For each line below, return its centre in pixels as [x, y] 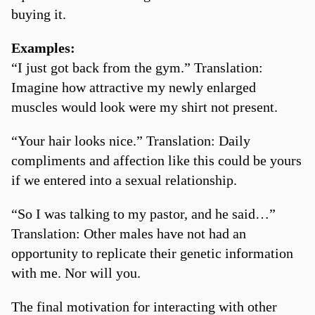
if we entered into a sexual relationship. [124, 180]
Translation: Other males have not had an [128, 233]
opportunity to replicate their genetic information [152, 253]
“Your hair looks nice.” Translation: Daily [130, 140]
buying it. [38, 14]
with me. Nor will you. [76, 272]
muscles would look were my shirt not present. [144, 107]
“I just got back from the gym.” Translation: [137, 67]
